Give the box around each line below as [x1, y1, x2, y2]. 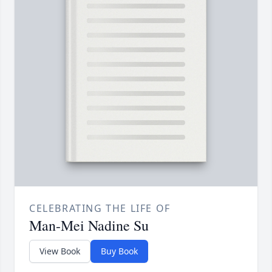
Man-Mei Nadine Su [29, 216, 149, 236]
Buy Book [101, 245, 138, 257]
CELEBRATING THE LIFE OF [29, 202, 171, 216]
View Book [39, 245, 80, 257]
